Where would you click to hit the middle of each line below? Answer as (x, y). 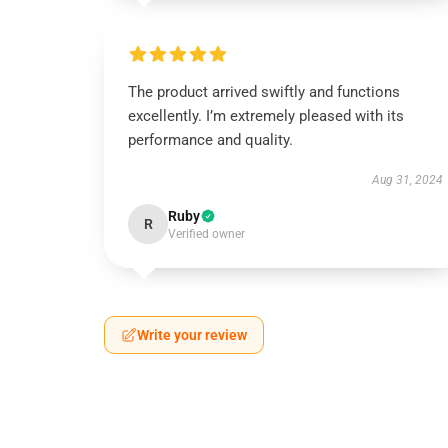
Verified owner (206, 234)
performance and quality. (210, 140)
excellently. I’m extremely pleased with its (266, 116)
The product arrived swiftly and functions (264, 92)
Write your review (192, 335)
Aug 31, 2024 (407, 180)
